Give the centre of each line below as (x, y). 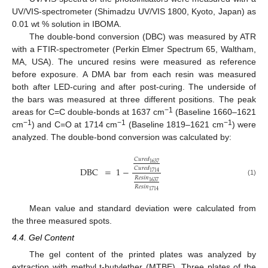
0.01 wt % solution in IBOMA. (67, 24)
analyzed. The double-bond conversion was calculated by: (122, 137)
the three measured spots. (62, 220)
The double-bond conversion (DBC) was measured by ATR (142, 37)
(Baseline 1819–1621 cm (175, 125)
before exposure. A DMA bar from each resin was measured (134, 74)
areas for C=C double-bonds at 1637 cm (88, 112)
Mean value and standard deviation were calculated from (142, 208)
